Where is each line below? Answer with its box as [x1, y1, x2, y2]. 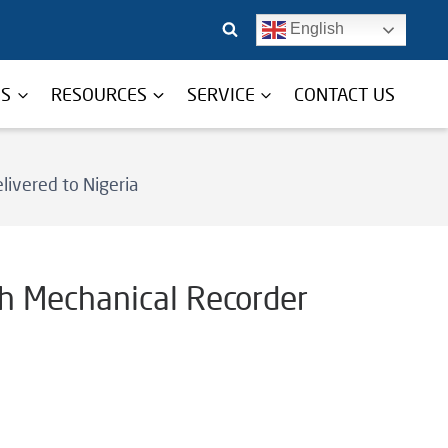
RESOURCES [51, 82, 148, 105]
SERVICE [186, 82, 255, 105]
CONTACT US [294, 82, 396, 105]
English [286, 20, 344, 38]
